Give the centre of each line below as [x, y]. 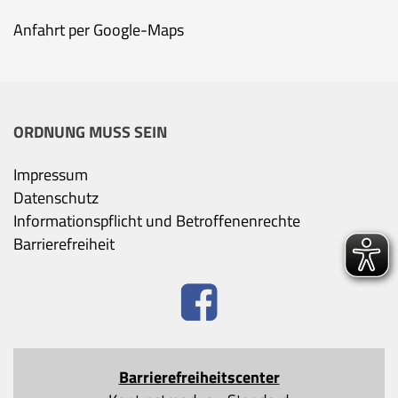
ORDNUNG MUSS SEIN [90, 131]
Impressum [51, 174]
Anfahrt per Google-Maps [99, 29]
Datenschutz [56, 197]
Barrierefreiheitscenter [199, 377]
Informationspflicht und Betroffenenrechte [157, 220]
